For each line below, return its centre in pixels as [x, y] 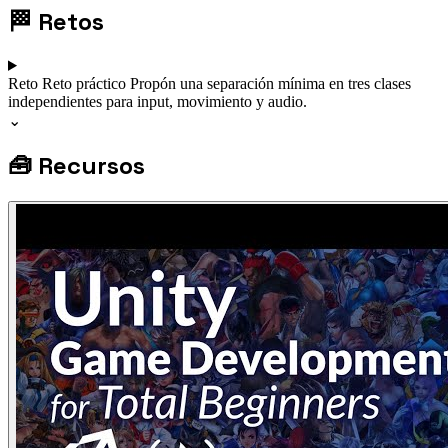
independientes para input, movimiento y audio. [157, 101]
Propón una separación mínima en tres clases [270, 83]
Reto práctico [86, 83]
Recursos [91, 165]
